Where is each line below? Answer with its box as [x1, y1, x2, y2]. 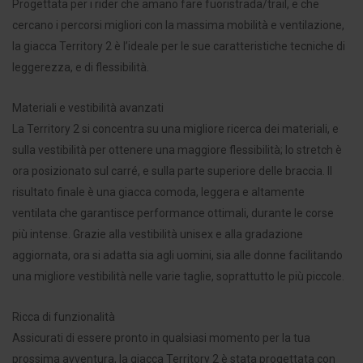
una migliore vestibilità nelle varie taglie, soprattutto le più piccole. [12, 270, 344, 284]
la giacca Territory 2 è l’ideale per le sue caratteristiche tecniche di [12, 40, 345, 53]
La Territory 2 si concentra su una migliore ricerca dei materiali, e [12, 122, 339, 136]
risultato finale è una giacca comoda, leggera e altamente [12, 186, 305, 199]
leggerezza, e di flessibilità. [12, 61, 149, 75]
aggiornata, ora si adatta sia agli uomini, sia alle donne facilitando [12, 249, 343, 263]
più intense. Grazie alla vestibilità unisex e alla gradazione [12, 228, 303, 241]
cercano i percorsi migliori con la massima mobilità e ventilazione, [12, 19, 344, 32]
